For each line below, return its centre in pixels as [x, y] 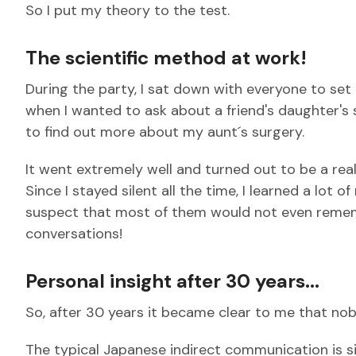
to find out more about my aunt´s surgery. [165, 132]
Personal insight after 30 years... [172, 281]
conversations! [74, 234]
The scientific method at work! [168, 58]
